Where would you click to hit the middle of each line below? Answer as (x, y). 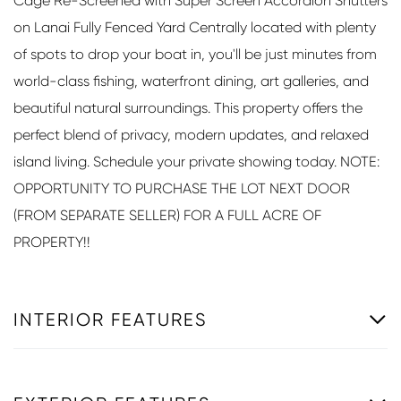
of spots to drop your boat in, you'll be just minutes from (195, 54)
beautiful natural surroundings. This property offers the (188, 107)
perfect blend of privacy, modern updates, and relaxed (191, 134)
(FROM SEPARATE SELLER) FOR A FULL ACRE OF (167, 215)
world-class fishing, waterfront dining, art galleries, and (191, 81)
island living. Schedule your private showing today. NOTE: (196, 161)
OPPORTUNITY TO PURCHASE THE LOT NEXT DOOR (182, 188)
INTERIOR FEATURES (111, 320)
